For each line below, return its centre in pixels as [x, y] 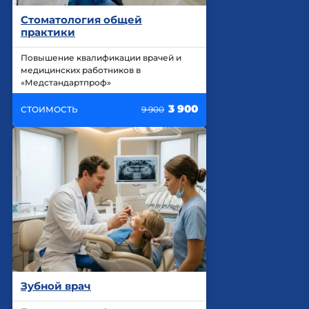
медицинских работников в [81, 70]
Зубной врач [56, 286]
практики [48, 32]
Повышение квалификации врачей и [101, 57]
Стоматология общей [81, 19]
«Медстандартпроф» [66, 82]
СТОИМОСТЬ [49, 109]
